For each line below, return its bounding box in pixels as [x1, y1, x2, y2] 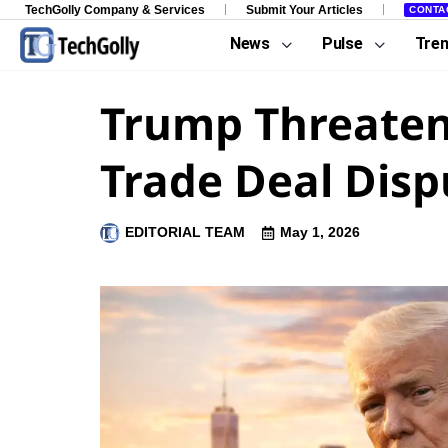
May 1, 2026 [280, 224, 360, 240]
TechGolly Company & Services [25, 2, 205, 17]
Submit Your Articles [246, 2, 363, 17]
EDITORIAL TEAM [125, 224, 245, 240]
